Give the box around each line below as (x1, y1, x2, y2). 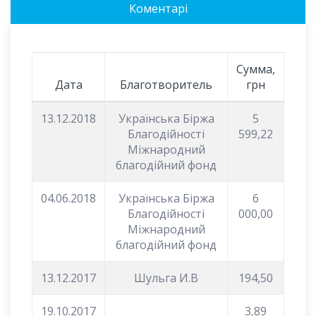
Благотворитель (120, 76, 212, 92)
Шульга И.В (134, 269, 198, 286)
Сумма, (236, 61, 275, 77)
